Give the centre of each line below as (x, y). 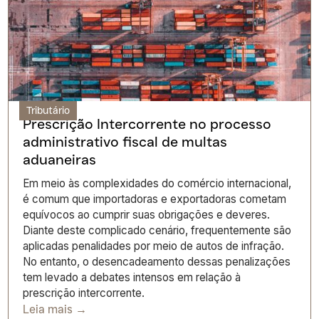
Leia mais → (55, 309)
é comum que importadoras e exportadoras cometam (155, 199)
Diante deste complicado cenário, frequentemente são (157, 230)
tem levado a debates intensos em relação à (132, 277)
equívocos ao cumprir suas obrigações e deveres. (147, 214)
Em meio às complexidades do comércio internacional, (157, 183)
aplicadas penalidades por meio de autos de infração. (154, 246)
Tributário (48, 110)
